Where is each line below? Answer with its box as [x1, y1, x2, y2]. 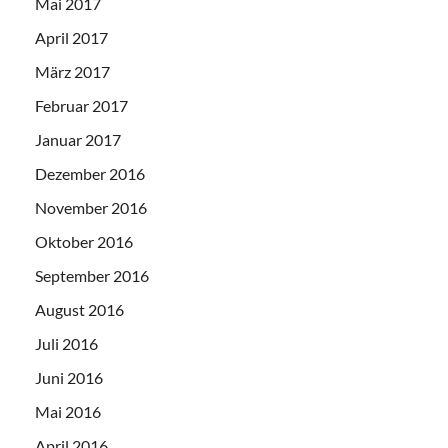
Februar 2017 [35, 95, 128, 115]
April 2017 [35, 27, 108, 47]
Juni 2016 [35, 367, 103, 387]
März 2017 [35, 61, 110, 81]
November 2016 [35, 197, 147, 217]
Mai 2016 [35, 401, 101, 421]
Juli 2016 [35, 333, 98, 353]
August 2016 [35, 299, 124, 319]
